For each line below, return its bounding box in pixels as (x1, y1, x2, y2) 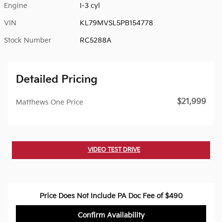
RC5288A (80, 36, 112, 45)
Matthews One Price (16, 98, 83, 107)
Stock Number (4, 36, 52, 45)
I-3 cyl (80, 1, 101, 10)
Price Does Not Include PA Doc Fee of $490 (39, 191, 183, 200)
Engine (4, 1, 27, 10)
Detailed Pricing (16, 73, 98, 86)
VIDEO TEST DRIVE (88, 146, 140, 154)
